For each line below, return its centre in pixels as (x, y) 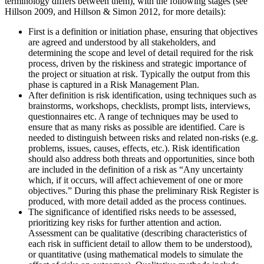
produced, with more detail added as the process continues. (137, 202)
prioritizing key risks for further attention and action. (125, 223)
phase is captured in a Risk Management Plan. (114, 85)
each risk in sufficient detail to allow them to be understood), (140, 244)
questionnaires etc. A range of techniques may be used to (133, 117)
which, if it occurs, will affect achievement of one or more (136, 180)
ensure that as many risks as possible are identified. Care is (136, 127)
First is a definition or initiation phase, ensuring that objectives (143, 32)
